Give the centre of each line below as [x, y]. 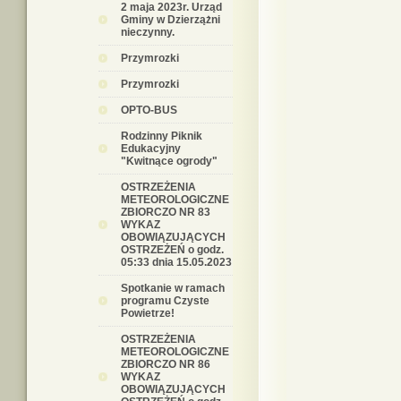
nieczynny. [148, 32]
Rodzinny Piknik [162, 136]
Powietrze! [148, 313]
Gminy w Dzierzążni [171, 20]
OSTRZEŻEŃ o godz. [172, 250]
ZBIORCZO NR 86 [166, 364]
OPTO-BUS [149, 110]
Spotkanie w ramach [173, 288]
